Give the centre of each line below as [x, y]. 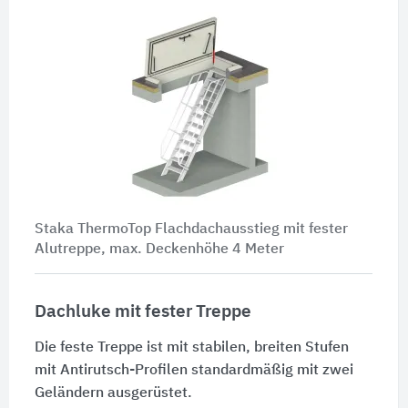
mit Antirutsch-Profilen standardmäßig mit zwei [194, 370]
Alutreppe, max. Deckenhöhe [133, 249]
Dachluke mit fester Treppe [143, 311]
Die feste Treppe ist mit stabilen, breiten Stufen [191, 347]
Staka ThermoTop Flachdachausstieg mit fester [191, 229]
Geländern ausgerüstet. [113, 393]
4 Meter [258, 249]
